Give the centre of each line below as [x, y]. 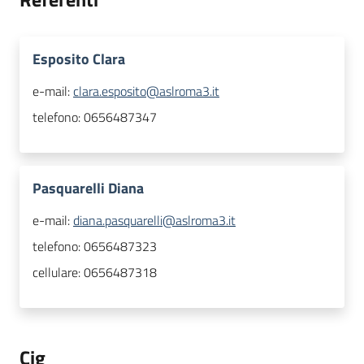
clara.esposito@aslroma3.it [146, 91]
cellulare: [58, 273]
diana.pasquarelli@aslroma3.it [154, 221]
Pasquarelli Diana [88, 188]
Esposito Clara [79, 59]
